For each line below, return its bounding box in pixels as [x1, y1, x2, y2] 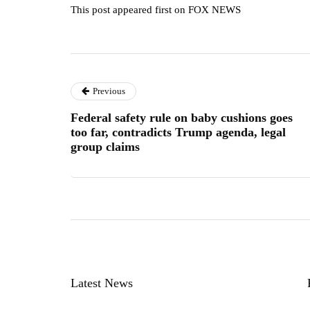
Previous [93, 85, 125, 96]
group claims [71, 139, 140, 154]
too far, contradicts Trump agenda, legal [71, 125, 286, 139]
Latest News [71, 275, 133, 290]
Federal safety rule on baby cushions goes [71, 110, 293, 125]
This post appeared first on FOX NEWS [71, 3, 241, 15]
